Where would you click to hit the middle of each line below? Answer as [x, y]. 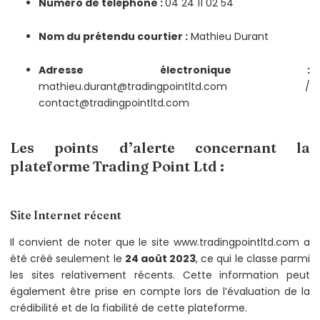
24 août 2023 [160, 258]
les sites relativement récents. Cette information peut [160, 275]
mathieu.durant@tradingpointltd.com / [174, 86]
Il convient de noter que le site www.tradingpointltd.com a [160, 242]
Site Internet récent [66, 215]
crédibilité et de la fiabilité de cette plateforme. [129, 307]
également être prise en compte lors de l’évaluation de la [160, 291]
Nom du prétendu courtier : [113, 36]
